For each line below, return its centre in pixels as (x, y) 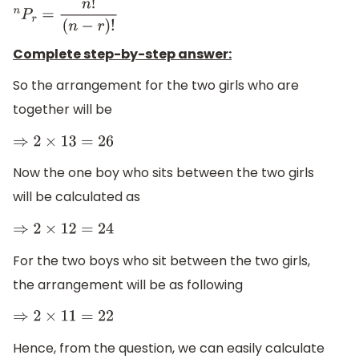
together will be (63, 110)
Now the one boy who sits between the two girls (163, 173)
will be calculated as (77, 197)
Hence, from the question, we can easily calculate (169, 348)
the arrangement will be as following (128, 284)
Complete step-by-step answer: (122, 54)
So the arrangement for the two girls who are (156, 86)
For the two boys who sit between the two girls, (161, 260)
